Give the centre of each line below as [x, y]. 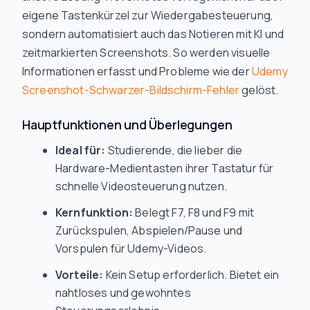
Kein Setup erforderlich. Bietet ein [191, 275]
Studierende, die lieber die [174, 150]
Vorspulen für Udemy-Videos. [131, 248]
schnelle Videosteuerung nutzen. [141, 186]
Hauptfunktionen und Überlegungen [127, 125]
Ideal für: [81, 150]
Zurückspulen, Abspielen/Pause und [149, 230]
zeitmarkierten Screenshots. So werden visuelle [146, 53]
